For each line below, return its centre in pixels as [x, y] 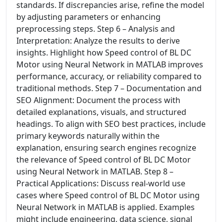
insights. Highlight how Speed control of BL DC [104, 53]
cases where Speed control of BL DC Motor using [108, 195]
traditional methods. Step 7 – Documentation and [109, 88]
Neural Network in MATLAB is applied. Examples [106, 207]
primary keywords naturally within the [88, 136]
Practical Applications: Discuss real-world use [101, 183]
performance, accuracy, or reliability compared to [109, 76]
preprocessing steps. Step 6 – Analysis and [96, 29]
